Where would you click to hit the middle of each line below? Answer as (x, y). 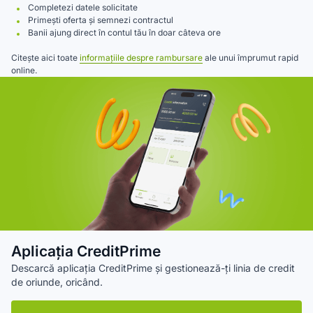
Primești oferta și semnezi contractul (101, 20)
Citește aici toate (45, 57)
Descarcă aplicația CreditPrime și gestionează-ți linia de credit (153, 268)
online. (24, 70)
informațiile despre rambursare (141, 57)
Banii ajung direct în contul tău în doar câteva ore (124, 32)
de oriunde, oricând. (57, 282)
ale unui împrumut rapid (250, 57)
